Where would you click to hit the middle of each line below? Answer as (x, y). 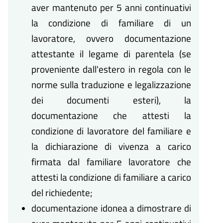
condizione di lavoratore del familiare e (111, 131)
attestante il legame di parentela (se (111, 54)
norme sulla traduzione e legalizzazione (111, 85)
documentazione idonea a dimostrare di (111, 208)
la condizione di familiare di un (111, 23)
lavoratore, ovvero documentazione (111, 38)
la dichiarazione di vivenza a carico (111, 146)
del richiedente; (62, 193)
